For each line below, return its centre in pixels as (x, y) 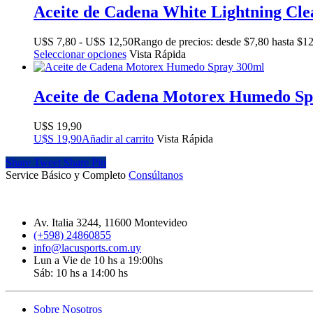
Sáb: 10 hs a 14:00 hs (81, 272)
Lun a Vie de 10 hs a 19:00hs (98, 260)
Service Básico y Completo (67, 175)
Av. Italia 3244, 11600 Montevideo (110, 222)
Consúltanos (156, 175)
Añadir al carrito (118, 138)
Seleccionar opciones (80, 54)
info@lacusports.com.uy (87, 247)
